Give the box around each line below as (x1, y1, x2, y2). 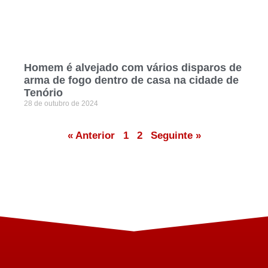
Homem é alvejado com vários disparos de (24, 62, 242, 74)
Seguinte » (150, 130, 201, 142)
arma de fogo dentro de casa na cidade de (24, 74, 239, 87)
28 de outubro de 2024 (24, 99, 98, 108)
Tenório (24, 87, 63, 99)
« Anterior (67, 130, 115, 142)
